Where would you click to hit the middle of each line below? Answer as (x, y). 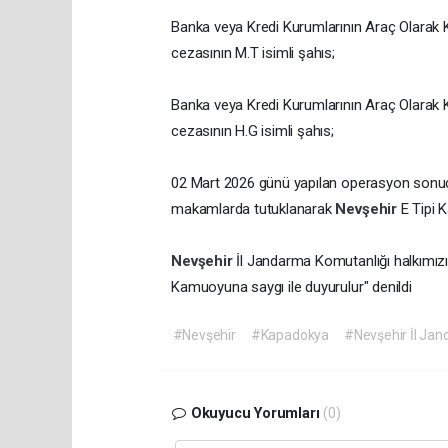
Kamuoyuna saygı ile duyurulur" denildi (293, 287)
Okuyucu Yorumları (255, 414)
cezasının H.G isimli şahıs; (252, 131)
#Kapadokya (289, 335)
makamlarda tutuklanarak (253, 209)
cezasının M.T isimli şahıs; (253, 53)
